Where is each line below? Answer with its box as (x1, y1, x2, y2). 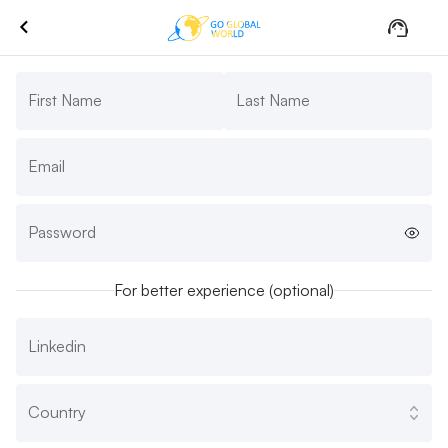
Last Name (236, 90, 310, 110)
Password (28, 222, 96, 242)
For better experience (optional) (114, 280, 334, 300)
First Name (28, 90, 102, 110)
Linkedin (28, 336, 86, 356)
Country (28, 402, 86, 422)
